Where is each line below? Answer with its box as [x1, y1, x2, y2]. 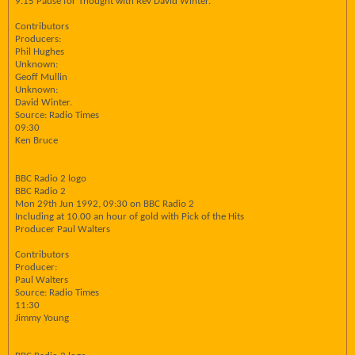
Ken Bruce [15, 136, 58, 146]
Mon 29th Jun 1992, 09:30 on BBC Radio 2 [15, 199, 194, 209]
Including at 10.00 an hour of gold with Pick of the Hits [15, 212, 244, 222]
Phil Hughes [15, 47, 64, 57]
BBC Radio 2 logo [15, 174, 86, 184]
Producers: [15, 34, 61, 44]
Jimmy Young [15, 313, 69, 323]
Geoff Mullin [15, 72, 67, 82]
